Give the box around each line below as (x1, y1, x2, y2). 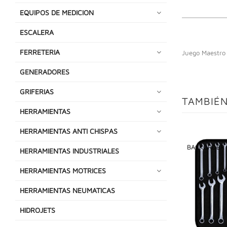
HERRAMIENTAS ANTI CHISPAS (20, 126, 118, 135)
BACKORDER (186, 142, 224, 151)
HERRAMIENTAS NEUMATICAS (20, 185, 115, 195)
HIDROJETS (20, 205, 55, 214)
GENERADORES (20, 67, 69, 76)
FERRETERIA (20, 47, 60, 56)
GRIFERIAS (20, 87, 54, 96)
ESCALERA (20, 27, 54, 36)
